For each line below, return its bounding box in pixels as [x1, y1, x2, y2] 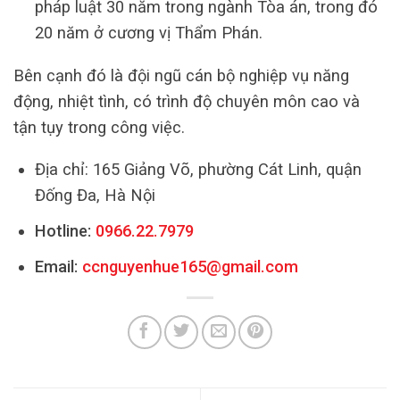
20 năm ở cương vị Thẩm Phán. [34, 23, 262, 43]
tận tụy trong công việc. [13, 117, 185, 137]
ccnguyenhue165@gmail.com [81, 257, 298, 277]
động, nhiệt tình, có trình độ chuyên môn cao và [13, 91, 360, 111]
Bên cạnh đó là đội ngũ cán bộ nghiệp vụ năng [13, 65, 349, 85]
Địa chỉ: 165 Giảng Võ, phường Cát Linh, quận [34, 160, 362, 179]
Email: [34, 257, 82, 277]
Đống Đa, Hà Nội [34, 186, 155, 205]
